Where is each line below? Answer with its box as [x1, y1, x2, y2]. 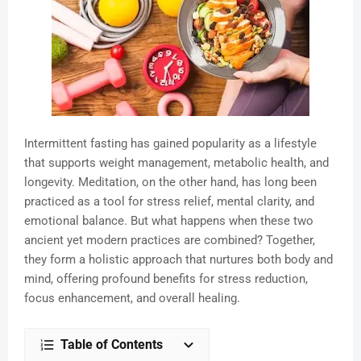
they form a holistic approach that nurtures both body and [24, 252, 333, 268]
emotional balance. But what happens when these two [24, 214, 313, 229]
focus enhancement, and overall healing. [24, 291, 240, 306]
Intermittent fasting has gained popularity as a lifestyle [24, 136, 317, 151]
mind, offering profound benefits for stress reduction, [24, 272, 308, 287]
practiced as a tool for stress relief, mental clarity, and [24, 194, 314, 210]
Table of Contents [60, 337, 163, 353]
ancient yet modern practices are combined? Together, [24, 233, 315, 248]
